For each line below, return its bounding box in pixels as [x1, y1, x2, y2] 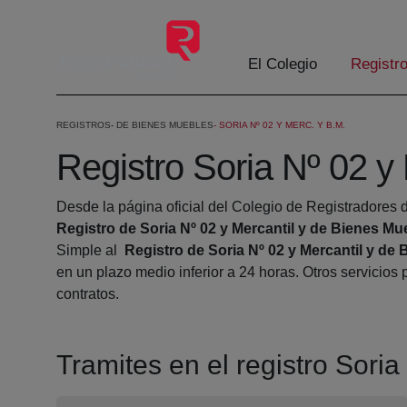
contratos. [56, 286, 119, 303]
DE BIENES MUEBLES [116, 120, 213, 131]
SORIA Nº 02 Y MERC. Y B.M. [219, 120, 345, 131]
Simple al [56, 243, 124, 259]
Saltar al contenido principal [6, 9, 186, 25]
